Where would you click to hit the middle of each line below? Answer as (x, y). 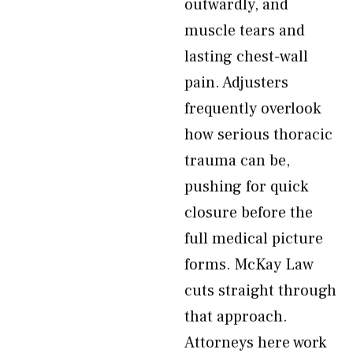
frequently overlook (253, 109)
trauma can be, (237, 161)
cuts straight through (260, 291)
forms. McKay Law (249, 265)
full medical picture (254, 239)
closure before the (249, 213)
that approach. (236, 317)
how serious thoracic (258, 135)
